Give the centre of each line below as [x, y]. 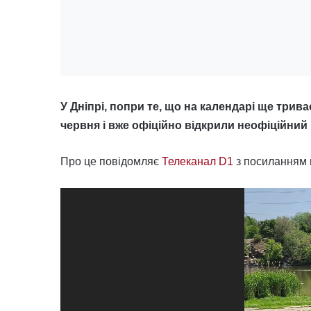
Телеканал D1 [197, 161]
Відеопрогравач [101, 197]
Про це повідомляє [111, 161]
